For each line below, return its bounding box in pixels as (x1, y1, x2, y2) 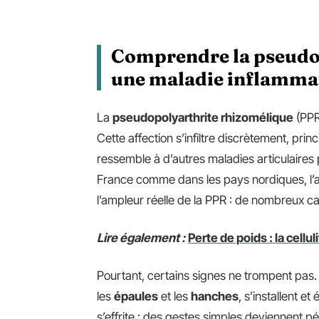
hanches (191, 289, 239, 303)
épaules (114, 289, 158, 303)
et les (158, 289, 191, 303)
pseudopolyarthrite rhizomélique (113, 110, 293, 125)
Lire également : (97, 231, 185, 245)
